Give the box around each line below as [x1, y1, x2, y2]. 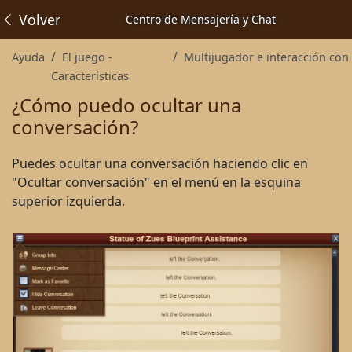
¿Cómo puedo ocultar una [12, 92, 241, 118]
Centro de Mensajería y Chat [126, 12, 276, 27]
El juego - [62, 49, 112, 64]
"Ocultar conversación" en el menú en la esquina [12, 174, 301, 191]
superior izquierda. [12, 192, 125, 210]
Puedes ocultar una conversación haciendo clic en [12, 155, 308, 172]
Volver [15, 10, 60, 29]
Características [51, 68, 129, 83]
